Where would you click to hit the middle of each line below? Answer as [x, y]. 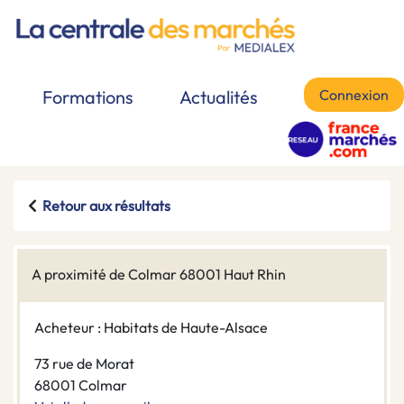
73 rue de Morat [84, 364]
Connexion [354, 95]
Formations [88, 97]
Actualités [219, 97]
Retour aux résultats [106, 206]
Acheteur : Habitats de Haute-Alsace [151, 328]
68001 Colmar [81, 386]
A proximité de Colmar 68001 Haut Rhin [159, 275]
